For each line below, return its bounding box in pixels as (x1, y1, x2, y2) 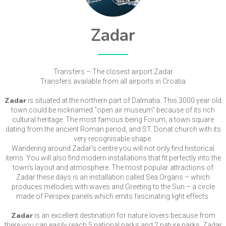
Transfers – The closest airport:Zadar (53, 68, 173, 76)
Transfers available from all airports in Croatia (40, 77, 186, 86)
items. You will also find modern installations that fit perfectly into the (5, 154, 221, 162)
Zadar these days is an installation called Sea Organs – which (16, 173, 210, 182)
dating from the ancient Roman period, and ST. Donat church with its (5, 125, 221, 134)
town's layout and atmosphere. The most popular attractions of (13, 163, 213, 172)
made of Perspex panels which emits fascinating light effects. (16, 192, 210, 201)
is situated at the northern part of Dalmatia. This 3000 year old (26, 96, 221, 105)
